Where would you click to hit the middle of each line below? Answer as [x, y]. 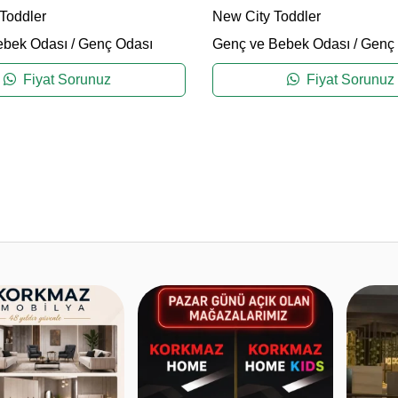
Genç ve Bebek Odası [281, 44]
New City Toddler [267, 17]
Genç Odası [115, 44]
